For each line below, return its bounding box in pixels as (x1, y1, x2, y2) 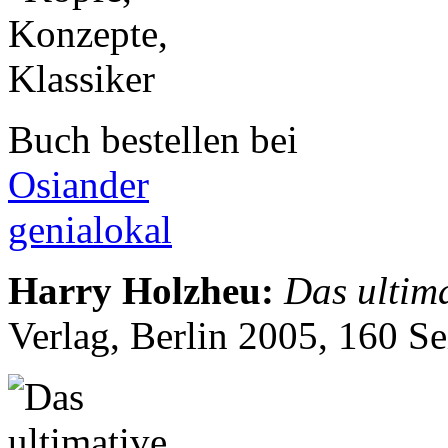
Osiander (8, 163, 149, 207)
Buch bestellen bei (8, 118, 298, 162)
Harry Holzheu (8, 269, 261, 313)
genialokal (8, 208, 172, 252)
